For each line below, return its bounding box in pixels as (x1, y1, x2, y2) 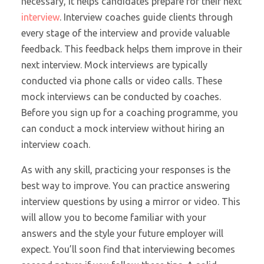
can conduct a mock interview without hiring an (21, 123, 225, 134)
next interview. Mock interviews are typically (21, 59, 207, 70)
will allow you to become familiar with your (21, 212, 206, 223)
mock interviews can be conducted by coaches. (21, 91, 221, 102)
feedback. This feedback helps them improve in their (21, 43, 242, 54)
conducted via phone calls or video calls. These (21, 75, 222, 86)
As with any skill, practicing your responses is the (21, 164, 230, 176)
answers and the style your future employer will (21, 228, 223, 239)
